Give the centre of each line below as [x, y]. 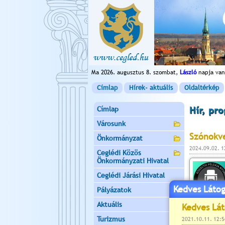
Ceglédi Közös [119, 153]
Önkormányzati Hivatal [133, 161]
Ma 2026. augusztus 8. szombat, [136, 72]
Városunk [111, 124]
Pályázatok [114, 190]
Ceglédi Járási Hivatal [131, 175]
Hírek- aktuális [151, 88]
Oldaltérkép [202, 88]
